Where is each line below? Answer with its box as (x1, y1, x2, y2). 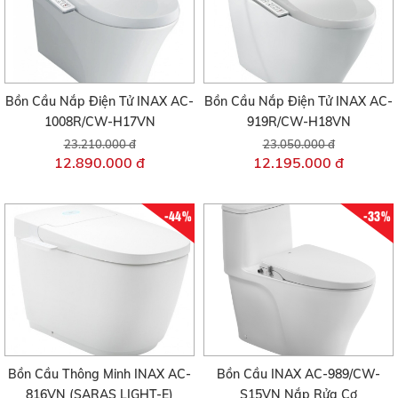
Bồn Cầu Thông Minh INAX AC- (8, 365, 191, 382)
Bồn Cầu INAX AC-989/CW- (217, 365, 380, 382)
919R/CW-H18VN (246, 114, 351, 131)
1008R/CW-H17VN (44, 114, 155, 131)
